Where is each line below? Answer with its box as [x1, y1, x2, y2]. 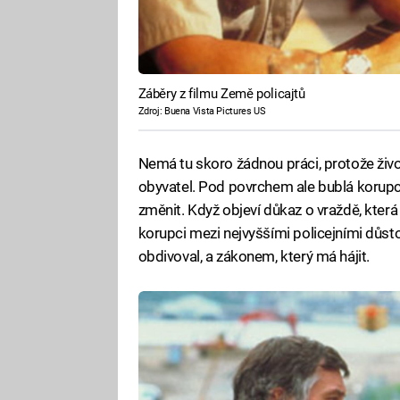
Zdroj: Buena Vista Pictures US [137, 105, 266, 117]
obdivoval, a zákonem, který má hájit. [137, 246, 370, 265]
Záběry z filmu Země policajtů [137, 86, 305, 102]
